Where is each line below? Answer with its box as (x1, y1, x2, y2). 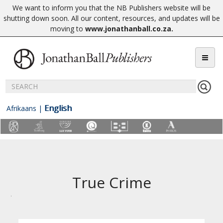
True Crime (72, 172, 151, 193)
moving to (50, 24, 85, 33)
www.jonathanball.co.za (85, 24, 171, 33)
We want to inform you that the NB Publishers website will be (12, 3, 211, 12)
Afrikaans (6, 104, 36, 113)
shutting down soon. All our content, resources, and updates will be (3, 13, 220, 23)
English (44, 103, 72, 113)
